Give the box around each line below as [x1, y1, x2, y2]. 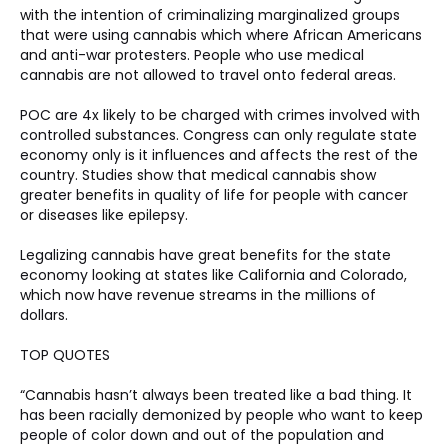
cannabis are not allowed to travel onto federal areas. [20, 65, 400, 85]
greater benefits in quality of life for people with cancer [20, 185, 412, 205]
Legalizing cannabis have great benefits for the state [20, 245, 395, 265]
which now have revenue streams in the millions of [20, 285, 380, 305]
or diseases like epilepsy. [20, 205, 196, 225]
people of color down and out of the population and [20, 425, 388, 445]
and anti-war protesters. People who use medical [20, 45, 368, 65]
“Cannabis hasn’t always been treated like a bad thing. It [20, 385, 416, 405]
